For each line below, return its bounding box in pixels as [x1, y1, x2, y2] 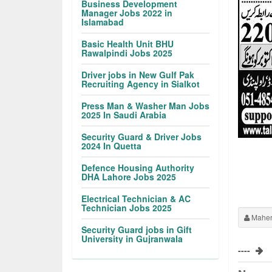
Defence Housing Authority [81, 161, 195, 174]
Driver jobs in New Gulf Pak [81, 69, 195, 81]
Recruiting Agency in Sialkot [81, 78, 200, 90]
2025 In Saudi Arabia [81, 109, 167, 121]
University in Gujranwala [81, 233, 183, 245]
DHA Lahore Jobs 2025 [81, 171, 177, 183]
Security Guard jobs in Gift [81, 223, 192, 236]
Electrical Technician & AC [81, 192, 191, 205]
